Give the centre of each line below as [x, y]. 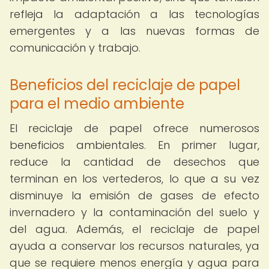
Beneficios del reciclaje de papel [125, 85]
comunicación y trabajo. [75, 48]
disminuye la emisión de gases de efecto [134, 195]
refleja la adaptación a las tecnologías [134, 14]
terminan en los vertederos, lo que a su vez [134, 179]
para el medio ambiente [97, 104]
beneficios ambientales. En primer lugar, [134, 145]
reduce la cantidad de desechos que [134, 162]
